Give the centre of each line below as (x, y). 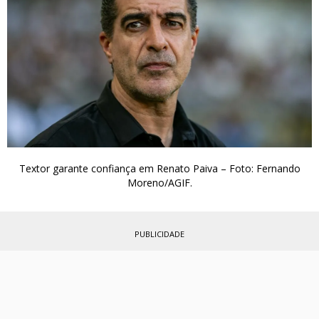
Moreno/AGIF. (159, 182)
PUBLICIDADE (159, 234)
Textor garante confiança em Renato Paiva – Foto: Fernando (159, 168)
